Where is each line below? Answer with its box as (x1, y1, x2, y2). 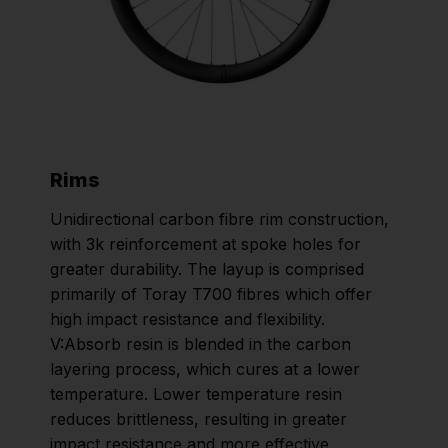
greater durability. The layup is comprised (50, 258, 364, 279)
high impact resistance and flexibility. (50, 308, 325, 329)
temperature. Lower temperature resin (50, 383, 342, 404)
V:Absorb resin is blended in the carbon (50, 333, 351, 354)
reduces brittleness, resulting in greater (50, 408, 347, 429)
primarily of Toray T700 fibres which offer (50, 283, 372, 304)
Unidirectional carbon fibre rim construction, (50, 208, 389, 229)
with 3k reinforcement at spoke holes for (50, 233, 361, 254)
